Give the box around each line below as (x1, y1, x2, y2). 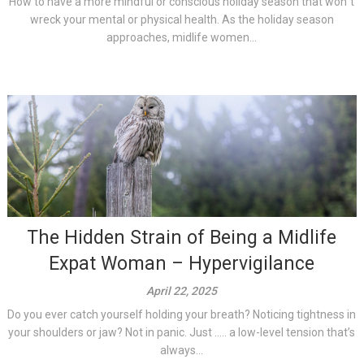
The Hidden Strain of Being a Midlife (27, 226, 337, 249)
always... (160, 343, 204, 357)
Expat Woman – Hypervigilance (49, 252, 315, 275)
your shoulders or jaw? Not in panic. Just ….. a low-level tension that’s (8, 325, 356, 339)
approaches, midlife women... (106, 30, 258, 44)
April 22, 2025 (146, 284, 218, 297)
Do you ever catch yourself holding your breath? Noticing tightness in (7, 307, 357, 321)
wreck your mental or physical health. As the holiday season (29, 12, 334, 26)
